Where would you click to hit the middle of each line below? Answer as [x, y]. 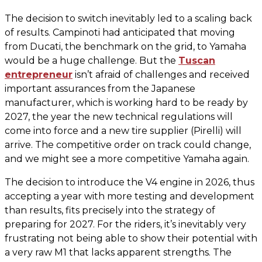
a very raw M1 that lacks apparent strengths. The [118, 252]
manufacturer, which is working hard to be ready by [126, 103]
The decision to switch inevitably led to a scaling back [128, 18]
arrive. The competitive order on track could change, [128, 145]
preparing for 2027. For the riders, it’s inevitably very [125, 224]
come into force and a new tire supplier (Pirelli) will [123, 131]
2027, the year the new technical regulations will [119, 117]
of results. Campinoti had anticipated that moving [120, 32]
